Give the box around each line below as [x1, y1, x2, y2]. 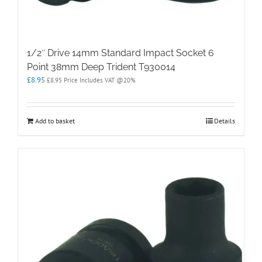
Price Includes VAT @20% [62, 76, 136, 85]
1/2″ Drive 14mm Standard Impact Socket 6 [27, 47, 214, 59]
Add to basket [35, 116, 75, 126]
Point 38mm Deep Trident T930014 [27, 61, 175, 73]
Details [214, 116, 235, 126]
